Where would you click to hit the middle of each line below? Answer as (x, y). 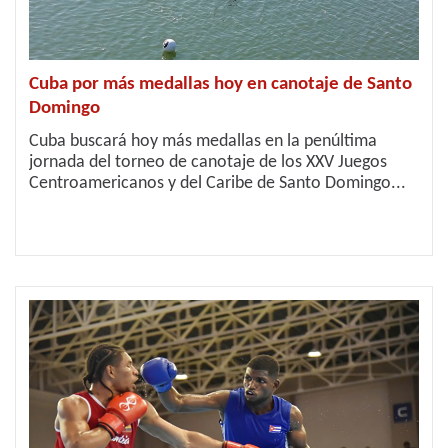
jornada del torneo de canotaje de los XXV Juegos (208, 162)
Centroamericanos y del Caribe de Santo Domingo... (217, 183)
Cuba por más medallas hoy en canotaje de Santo (220, 84)
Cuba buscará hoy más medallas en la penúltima (203, 141)
